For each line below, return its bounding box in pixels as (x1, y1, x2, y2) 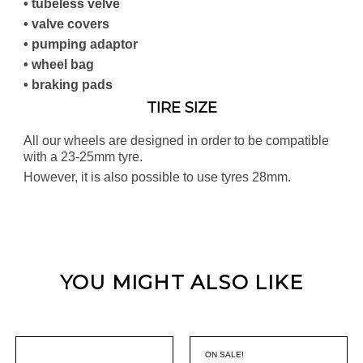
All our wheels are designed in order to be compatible (23, 133, 329, 147)
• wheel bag (23, 57, 94, 70)
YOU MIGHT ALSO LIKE (60, 270, 303, 294)
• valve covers (23, 16, 109, 30)
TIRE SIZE (146, 98, 217, 117)
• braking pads (23, 77, 113, 91)
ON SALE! (204, 349, 244, 358)
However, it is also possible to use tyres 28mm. (23, 169, 291, 183)
